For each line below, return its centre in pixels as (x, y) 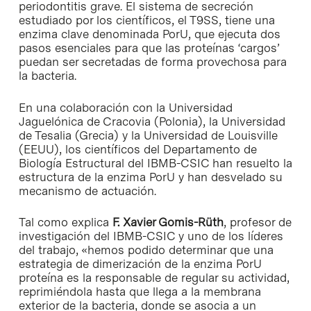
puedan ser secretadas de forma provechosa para (152, 62)
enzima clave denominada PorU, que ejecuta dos (149, 34)
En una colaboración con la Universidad (125, 107)
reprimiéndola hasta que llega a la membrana (140, 292)
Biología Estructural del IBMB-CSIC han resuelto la (155, 163)
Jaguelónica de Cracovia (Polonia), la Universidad (152, 121)
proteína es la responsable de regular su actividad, (154, 278)
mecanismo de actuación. (87, 191)
